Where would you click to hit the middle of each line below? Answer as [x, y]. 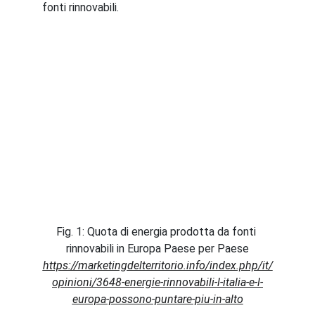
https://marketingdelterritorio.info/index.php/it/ [157, 265]
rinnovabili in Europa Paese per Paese [157, 249]
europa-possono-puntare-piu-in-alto [157, 299]
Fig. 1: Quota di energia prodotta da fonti [157, 232]
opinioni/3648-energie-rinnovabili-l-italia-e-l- [157, 282]
